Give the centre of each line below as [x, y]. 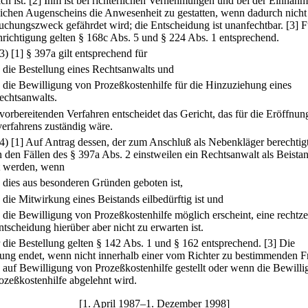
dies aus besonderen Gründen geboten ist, [93, 183]
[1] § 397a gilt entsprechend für [79, 53]
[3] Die [279, 243]
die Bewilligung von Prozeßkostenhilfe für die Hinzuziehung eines [147, 85]
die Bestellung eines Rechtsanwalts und [88, 69]
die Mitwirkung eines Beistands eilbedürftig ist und [113, 199]
